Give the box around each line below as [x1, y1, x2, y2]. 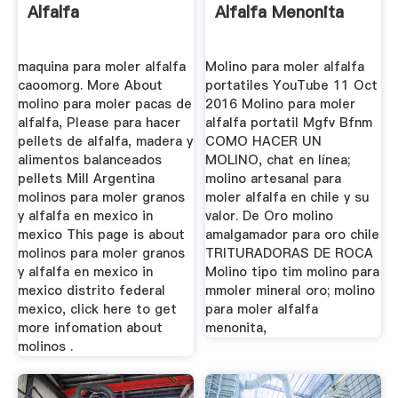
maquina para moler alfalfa [17, 57, 186, 76]
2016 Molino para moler [205, 94, 356, 113]
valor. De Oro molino [205, 206, 334, 225]
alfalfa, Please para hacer [17, 113, 180, 131]
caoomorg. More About [17, 76, 163, 94]
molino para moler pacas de [17, 94, 192, 113]
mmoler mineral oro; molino [205, 281, 376, 299]
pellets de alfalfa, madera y [17, 131, 193, 150]
